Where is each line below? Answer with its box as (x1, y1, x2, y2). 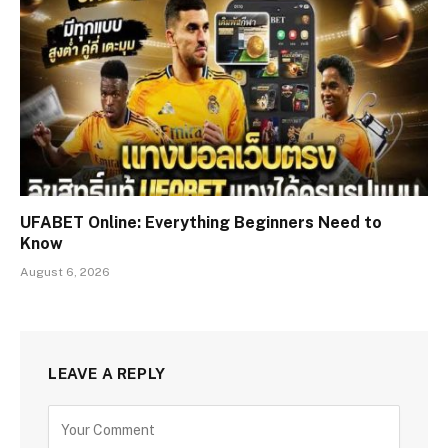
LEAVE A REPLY (48, 365, 166, 383)
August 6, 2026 (20, 265, 110, 280)
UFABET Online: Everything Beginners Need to (20, 213, 382, 233)
